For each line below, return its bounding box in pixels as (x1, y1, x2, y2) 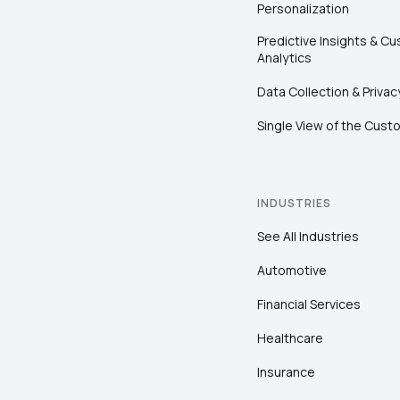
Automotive (257, 262, 327, 279)
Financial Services (257, 296, 361, 313)
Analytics (257, 49, 312, 67)
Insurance (257, 363, 315, 381)
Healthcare (257, 329, 323, 347)
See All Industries (257, 228, 359, 246)
